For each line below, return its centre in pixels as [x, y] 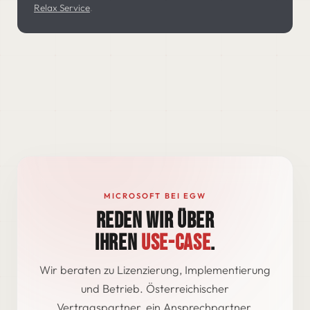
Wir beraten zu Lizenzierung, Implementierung [155, 270]
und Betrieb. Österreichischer [155, 289]
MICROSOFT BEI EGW [155, 195]
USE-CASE [176, 243]
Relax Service [62, 8]
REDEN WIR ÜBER [155, 221]
